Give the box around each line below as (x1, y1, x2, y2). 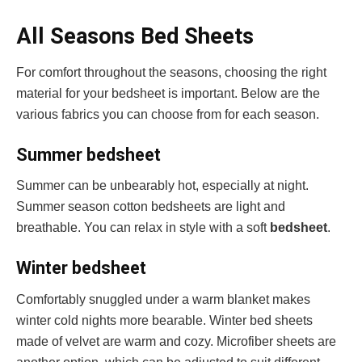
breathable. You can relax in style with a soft (16, 221, 270, 235)
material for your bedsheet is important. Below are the (16, 86, 320, 101)
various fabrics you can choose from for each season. (16, 107, 322, 122)
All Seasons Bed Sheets (16, 23, 254, 50)
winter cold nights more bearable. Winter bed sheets (16, 313, 313, 327)
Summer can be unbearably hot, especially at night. (16, 179, 309, 193)
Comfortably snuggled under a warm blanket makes (16, 292, 310, 306)
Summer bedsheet (16, 144, 161, 165)
